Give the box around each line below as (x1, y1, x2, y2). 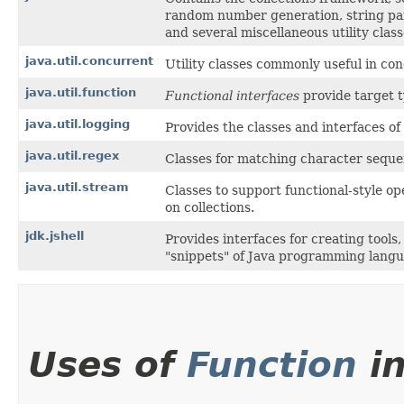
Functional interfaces (165, 88, 299, 104)
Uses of (28, 344, 187, 386)
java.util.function (25, 86, 136, 100)
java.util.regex (25, 149, 119, 163)
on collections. (165, 200, 254, 216)
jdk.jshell (25, 229, 84, 243)
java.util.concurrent (25, 54, 153, 69)
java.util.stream (25, 180, 129, 195)
